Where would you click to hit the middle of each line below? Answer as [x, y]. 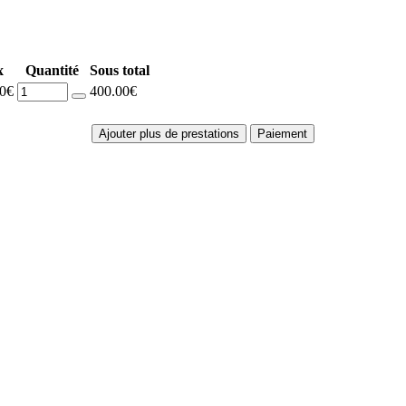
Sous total [120, 71]
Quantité [52, 71]
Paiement [282, 134]
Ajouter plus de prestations [169, 134]
